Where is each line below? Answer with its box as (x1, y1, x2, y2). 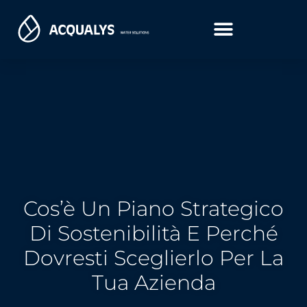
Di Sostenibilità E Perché (29, 220, 278, 246)
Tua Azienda (91, 269, 216, 295)
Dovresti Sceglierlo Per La (23, 245, 284, 271)
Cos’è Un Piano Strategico (23, 195, 284, 221)
